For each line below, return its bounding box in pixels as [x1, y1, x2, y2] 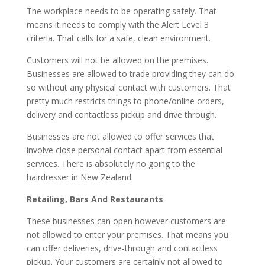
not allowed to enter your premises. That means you [26, 229, 228, 241]
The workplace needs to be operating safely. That [26, 5, 216, 17]
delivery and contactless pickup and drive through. [26, 109, 216, 121]
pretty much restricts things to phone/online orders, [26, 95, 224, 107]
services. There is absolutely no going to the [26, 158, 195, 170]
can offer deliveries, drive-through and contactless [26, 243, 218, 254]
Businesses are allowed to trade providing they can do [26, 68, 234, 80]
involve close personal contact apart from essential [26, 144, 222, 156]
